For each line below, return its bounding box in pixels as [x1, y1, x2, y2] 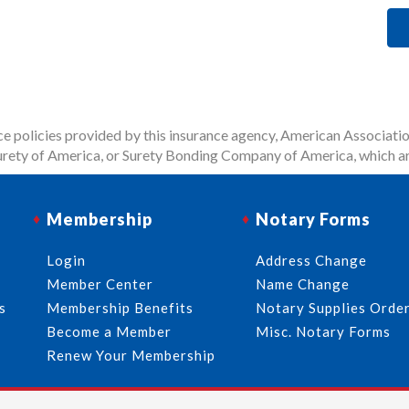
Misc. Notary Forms [255, 322, 391, 340]
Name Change [255, 275, 350, 292]
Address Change [255, 251, 367, 268]
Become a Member [47, 322, 173, 340]
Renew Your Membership [47, 346, 216, 363]
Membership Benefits [47, 299, 194, 316]
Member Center [47, 275, 154, 292]
